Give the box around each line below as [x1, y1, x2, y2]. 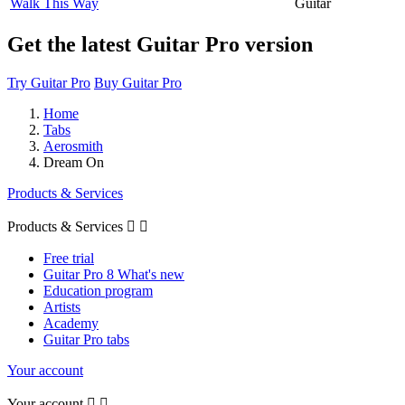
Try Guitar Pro [7, 74, 90, 90]
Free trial [43, 250, 94, 266]
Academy [43, 315, 99, 331]
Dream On [43, 154, 104, 170]
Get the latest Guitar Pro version [7, 32, 313, 56]
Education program [43, 282, 153, 298]
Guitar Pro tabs [43, 331, 129, 347]
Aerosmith [43, 137, 103, 154]
